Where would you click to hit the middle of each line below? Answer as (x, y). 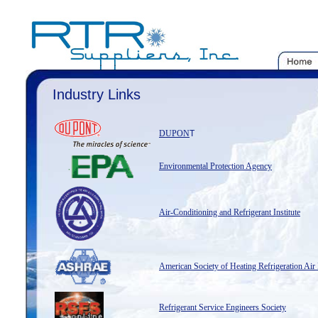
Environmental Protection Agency (215, 166)
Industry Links (97, 94)
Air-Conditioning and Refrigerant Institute (230, 212)
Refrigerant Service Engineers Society (223, 307)
